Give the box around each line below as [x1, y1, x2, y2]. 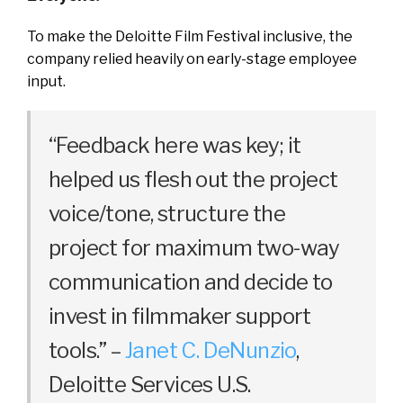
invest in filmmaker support [49, 303, 311, 329]
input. [27, 73, 66, 90]
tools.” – [49, 337, 126, 363]
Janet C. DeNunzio [125, 337, 296, 363]
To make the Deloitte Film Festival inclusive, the [27, 28, 353, 45]
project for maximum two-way [49, 235, 340, 261]
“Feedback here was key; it [49, 132, 301, 158]
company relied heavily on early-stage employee [27, 50, 357, 67]
